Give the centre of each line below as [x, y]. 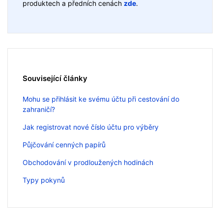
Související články [55, 79]
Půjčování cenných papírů [64, 145]
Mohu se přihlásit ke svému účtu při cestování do [101, 99]
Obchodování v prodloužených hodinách [88, 163]
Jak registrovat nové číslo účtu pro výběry [91, 127]
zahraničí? [39, 110]
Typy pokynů [44, 180]
